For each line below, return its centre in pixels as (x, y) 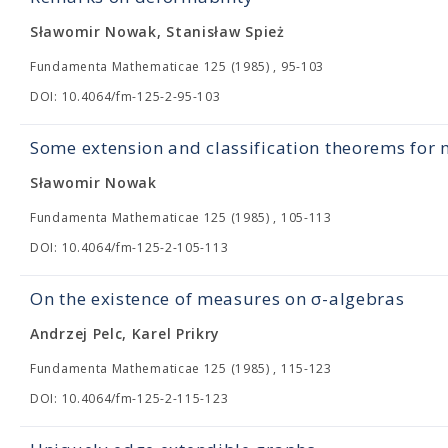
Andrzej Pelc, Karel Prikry (125, 333)
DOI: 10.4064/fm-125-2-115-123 (129, 398)
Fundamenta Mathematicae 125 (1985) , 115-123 (181, 368)
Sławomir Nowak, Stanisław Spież (157, 31)
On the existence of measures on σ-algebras (217, 298)
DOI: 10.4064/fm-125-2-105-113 (129, 247)
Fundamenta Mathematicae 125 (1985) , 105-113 (181, 217)
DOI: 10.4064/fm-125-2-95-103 (125, 96)
